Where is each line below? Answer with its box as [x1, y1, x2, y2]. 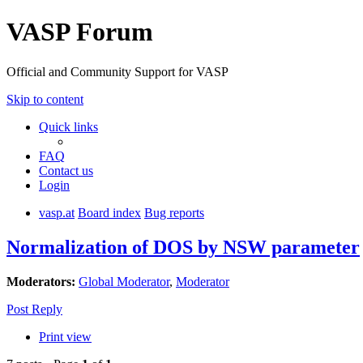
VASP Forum [6, 17, 153, 47]
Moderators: [6, 274, 75, 288]
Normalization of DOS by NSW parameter [6, 236, 360, 258]
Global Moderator [79, 274, 169, 288]
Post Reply [6, 301, 62, 316]
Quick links [39, 119, 98, 134]
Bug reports [144, 205, 204, 220]
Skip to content [6, 92, 83, 106]
